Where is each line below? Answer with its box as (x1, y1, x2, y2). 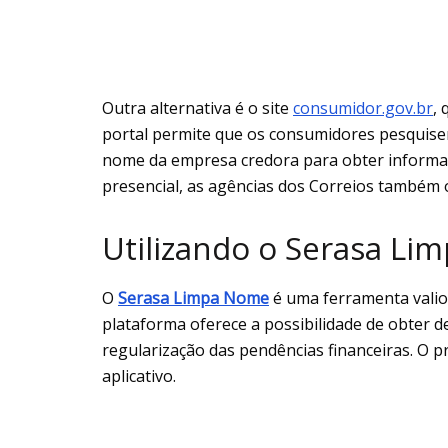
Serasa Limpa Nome (118, 286, 269, 309)
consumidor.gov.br (293, 97, 433, 120)
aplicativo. (102, 364, 176, 387)
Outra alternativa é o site (102, 97, 293, 120)
